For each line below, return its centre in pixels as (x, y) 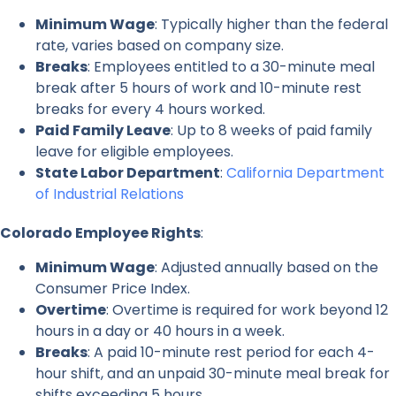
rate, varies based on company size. (160, 46)
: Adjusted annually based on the (267, 267)
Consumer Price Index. (113, 288)
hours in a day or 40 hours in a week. (160, 331)
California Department (305, 173)
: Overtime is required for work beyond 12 (247, 309)
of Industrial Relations (110, 194)
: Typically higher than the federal (271, 25)
